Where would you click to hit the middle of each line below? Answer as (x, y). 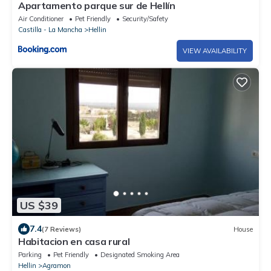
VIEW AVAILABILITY (215, 51)
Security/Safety (145, 19)
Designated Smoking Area (140, 255)
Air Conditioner (41, 19)
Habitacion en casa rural (74, 242)
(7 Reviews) (61, 229)
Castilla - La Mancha (50, 30)
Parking (30, 255)
